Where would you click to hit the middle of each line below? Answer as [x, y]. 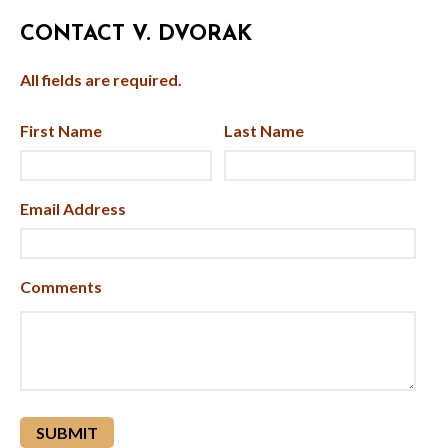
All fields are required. [101, 79]
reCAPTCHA [64, 422]
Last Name [264, 130]
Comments [61, 286]
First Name [61, 130]
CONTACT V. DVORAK [136, 34]
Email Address [73, 208]
